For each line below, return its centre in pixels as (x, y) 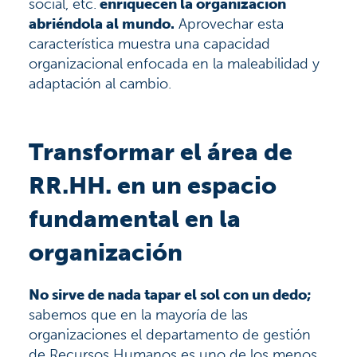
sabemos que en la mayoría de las (138, 314)
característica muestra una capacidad (149, 43)
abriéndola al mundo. (102, 24)
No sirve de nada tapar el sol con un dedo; (170, 294)
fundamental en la (135, 219)
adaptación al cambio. (100, 83)
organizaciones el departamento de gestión (170, 334)
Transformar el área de (161, 152)
